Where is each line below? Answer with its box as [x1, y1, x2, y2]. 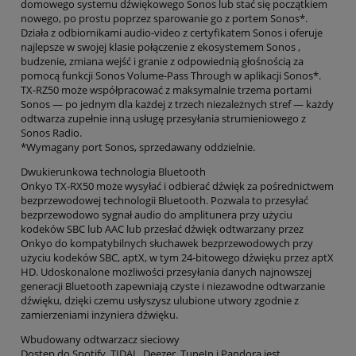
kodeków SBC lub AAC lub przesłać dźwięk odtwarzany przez [21, 221, 304, 236]
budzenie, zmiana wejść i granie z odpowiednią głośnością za [21, 53, 304, 68]
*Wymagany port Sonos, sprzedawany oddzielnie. [21, 139, 255, 154]
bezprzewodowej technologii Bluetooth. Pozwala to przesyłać [21, 192, 308, 207]
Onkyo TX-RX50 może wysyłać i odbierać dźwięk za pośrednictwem [21, 178, 334, 193]
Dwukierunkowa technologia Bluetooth [21, 164, 206, 179]
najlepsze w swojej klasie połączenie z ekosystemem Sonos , [21, 39, 300, 54]
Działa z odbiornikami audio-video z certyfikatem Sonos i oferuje [21, 25, 323, 40]
